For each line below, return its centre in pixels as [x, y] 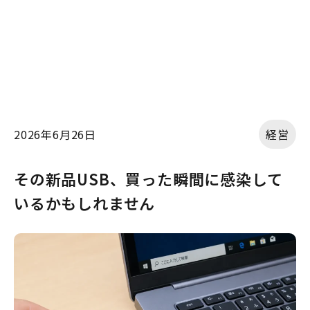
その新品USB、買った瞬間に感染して [148, 179]
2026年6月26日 [55, 135]
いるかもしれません [85, 203]
